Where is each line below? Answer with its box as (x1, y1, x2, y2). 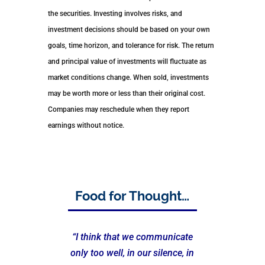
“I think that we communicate (72, 231, 193, 243)
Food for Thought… (75, 188, 190, 204)
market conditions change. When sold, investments (47, 73, 209, 82)
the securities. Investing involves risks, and (47, 9, 182, 18)
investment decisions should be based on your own (47, 25, 210, 34)
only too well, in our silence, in (70, 247, 195, 259)
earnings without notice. (47, 121, 124, 130)
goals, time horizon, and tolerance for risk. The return (47, 41, 214, 50)
